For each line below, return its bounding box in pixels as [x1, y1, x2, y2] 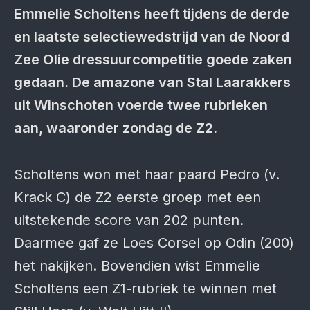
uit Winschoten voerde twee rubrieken [14, 97, 268, 113]
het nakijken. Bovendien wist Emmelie [14, 257, 260, 274]
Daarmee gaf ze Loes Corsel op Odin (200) [14, 235, 294, 251]
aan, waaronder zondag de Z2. [14, 120, 217, 136]
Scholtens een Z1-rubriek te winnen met [14, 280, 277, 297]
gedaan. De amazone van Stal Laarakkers [14, 74, 291, 91]
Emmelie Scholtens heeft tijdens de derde [14, 6, 289, 22]
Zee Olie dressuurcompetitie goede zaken [14, 51, 292, 68]
